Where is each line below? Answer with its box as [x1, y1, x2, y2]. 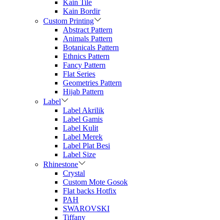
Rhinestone [43, 160, 78, 168]
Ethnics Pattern [63, 52, 110, 60]
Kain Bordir [63, 6, 100, 15]
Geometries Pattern [63, 78, 122, 87]
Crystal [63, 168, 85, 177]
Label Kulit [63, 123, 98, 132]
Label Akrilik [63, 106, 104, 114]
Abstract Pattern [63, 25, 112, 34]
